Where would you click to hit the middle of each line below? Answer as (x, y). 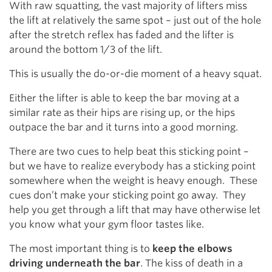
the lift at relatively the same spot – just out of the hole (135, 20)
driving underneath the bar (75, 263)
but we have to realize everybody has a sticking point (132, 166)
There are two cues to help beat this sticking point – (129, 151)
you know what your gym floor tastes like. (107, 224)
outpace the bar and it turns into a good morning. (124, 127)
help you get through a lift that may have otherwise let (135, 209)
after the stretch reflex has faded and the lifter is (121, 35)
